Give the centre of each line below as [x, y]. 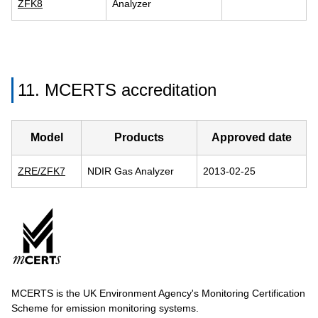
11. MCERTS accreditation [117, 90]
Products [139, 137]
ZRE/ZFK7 [42, 171]
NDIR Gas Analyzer [131, 171]
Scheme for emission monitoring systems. [105, 308]
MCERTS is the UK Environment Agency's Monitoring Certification [158, 293]
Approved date [252, 137]
